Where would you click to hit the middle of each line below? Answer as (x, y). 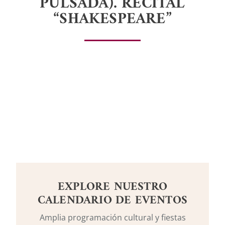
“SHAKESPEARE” (113, 20)
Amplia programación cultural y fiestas (113, 218)
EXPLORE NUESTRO (113, 187)
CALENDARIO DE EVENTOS (113, 201)
